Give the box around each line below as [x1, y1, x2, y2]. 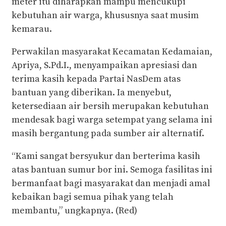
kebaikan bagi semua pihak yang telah [12, 191, 174, 203]
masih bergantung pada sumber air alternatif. [12, 127, 204, 139]
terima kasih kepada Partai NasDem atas [12, 73, 181, 85]
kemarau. [12, 23, 52, 35]
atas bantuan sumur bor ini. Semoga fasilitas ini [12, 163, 212, 176]
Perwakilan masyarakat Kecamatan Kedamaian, [12, 45, 212, 58]
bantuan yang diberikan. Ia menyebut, [12, 86, 172, 98]
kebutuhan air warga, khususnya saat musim [12, 9, 199, 21]
